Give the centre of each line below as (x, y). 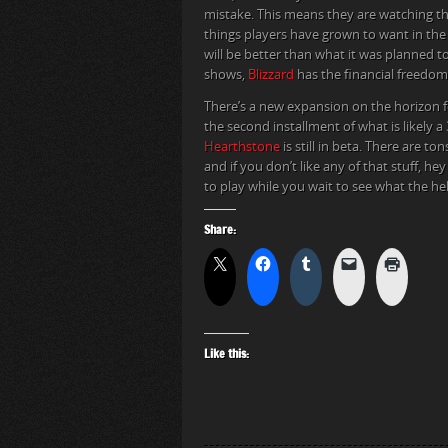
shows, (226, 75)
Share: (220, 229)
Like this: (226, 353)
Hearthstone (242, 147)
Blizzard (271, 75)
